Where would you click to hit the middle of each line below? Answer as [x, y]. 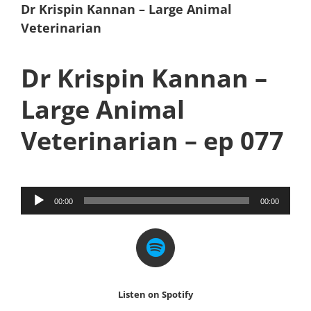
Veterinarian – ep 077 [152, 140]
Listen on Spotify [155, 294]
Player [40, 217]
